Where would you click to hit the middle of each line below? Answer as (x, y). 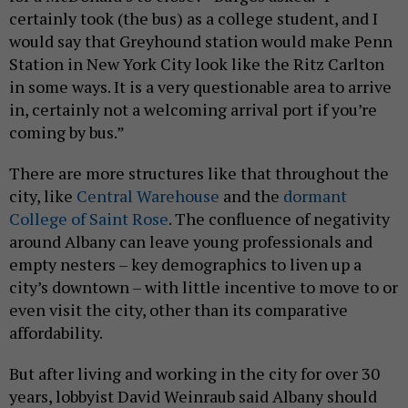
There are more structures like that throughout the (199, 173)
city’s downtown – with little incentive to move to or (204, 286)
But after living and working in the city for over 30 (194, 373)
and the (251, 195)
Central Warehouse (148, 195)
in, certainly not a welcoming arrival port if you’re (193, 109)
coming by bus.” (67, 132)
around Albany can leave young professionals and (191, 241)
